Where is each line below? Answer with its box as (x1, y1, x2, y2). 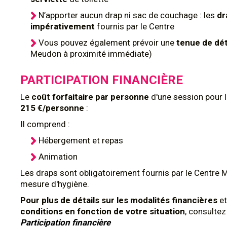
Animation (39, 152, 78, 162)
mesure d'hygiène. (20, 179, 89, 189)
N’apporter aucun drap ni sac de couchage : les (39, 10, 217, 20)
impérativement (30, 21, 97, 31)
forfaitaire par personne (52, 92, 149, 102)
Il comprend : (20, 119, 70, 129)
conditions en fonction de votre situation (20, 206, 185, 216)
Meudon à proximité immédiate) (30, 49, 152, 59)
